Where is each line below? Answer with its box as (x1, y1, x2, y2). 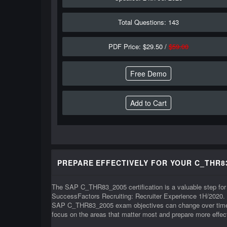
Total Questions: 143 (118, 17, 179, 27)
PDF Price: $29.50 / (108, 42, 169, 51)
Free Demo (130, 68, 167, 79)
